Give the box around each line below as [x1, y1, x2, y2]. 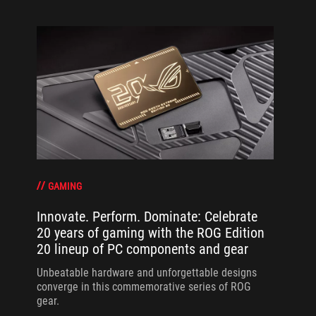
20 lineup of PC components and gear [36, 241, 248, 258]
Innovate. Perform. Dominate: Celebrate [36, 208, 257, 226]
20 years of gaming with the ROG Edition [36, 224, 265, 242]
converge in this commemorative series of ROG [36, 280, 250, 294]
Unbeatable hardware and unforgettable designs [36, 266, 257, 280]
